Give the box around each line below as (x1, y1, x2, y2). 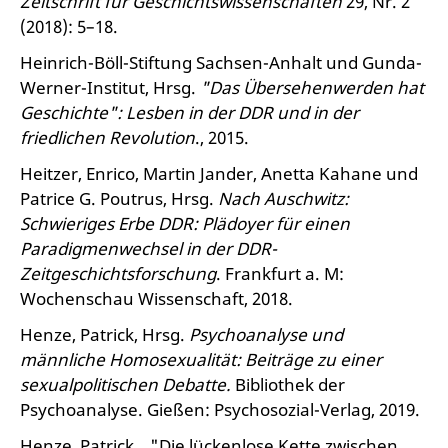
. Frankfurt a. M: (216, 262, 344, 285)
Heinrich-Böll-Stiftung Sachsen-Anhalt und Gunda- (20, 51, 422, 74)
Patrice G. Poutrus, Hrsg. (20, 187, 218, 210)
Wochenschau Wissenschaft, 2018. (20, 287, 293, 310)
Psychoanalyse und (189, 323, 343, 346)
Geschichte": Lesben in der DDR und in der (20, 101, 359, 124)
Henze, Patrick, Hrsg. (20, 323, 189, 346)
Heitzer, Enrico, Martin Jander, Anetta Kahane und (20, 162, 418, 185)
